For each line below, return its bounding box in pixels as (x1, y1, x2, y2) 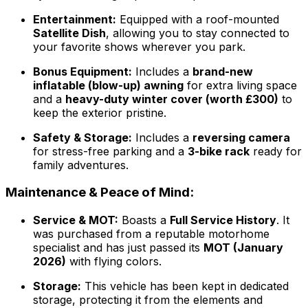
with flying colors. (66, 254, 162, 269)
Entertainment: (33, 12, 116, 26)
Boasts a (118, 213, 170, 228)
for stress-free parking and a (33, 144, 188, 158)
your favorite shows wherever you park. (33, 39, 245, 54)
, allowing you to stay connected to (106, 25, 289, 40)
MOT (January (203, 241, 283, 255)
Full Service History (170, 213, 276, 228)
